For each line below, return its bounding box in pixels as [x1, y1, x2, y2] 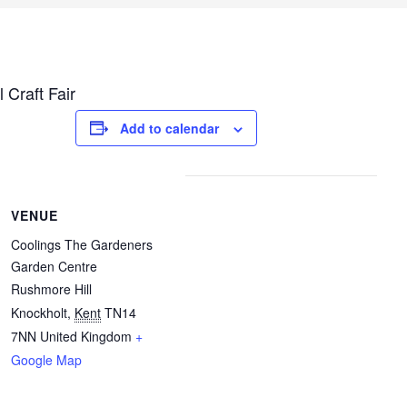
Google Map [11, 350, 83, 369]
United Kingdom [40, 326, 133, 345]
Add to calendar [120, 118, 220, 137]
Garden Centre [11, 256, 98, 275]
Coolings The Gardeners [11, 234, 154, 253]
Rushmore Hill [11, 279, 93, 298]
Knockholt [11, 303, 68, 322]
